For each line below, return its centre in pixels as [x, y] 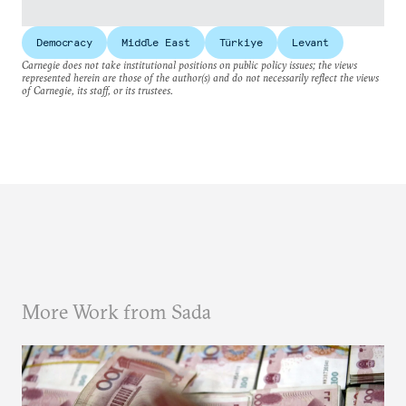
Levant [310, 42]
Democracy [64, 42]
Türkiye [241, 42]
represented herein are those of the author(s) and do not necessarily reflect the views [200, 77]
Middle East [155, 42]
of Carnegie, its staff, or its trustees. [97, 90]
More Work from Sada [116, 312]
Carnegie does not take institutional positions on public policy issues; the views [189, 65]
